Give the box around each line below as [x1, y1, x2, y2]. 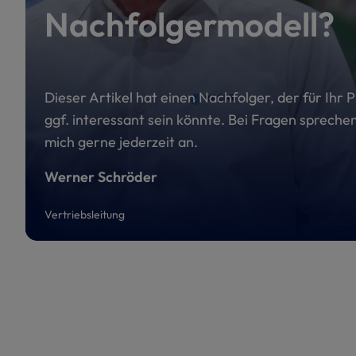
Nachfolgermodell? [44, 3, 335, 45]
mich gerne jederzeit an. [44, 133, 198, 151]
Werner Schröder [44, 168, 157, 186]
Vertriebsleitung [44, 207, 125, 222]
